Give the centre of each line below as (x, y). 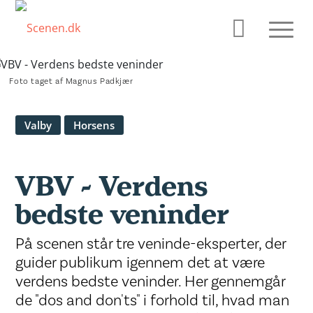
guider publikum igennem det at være (140, 263)
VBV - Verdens (112, 187)
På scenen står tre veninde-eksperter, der (151, 244)
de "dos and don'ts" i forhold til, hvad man (153, 300)
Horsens (94, 125)
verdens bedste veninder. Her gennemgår (151, 282)
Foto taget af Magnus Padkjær (71, 81)
